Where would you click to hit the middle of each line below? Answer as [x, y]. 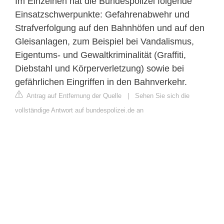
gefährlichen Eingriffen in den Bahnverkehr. [101, 82]
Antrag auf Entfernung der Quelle [73, 96]
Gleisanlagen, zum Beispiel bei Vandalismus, [104, 42]
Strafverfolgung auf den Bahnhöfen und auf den [110, 28]
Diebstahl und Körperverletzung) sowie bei [99, 69]
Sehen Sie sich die [162, 96]
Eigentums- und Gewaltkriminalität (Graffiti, [100, 55]
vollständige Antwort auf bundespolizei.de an [79, 110]
